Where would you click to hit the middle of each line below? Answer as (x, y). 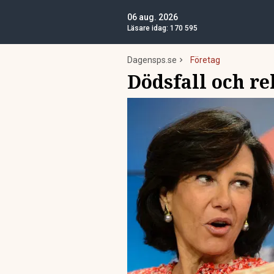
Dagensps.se (152, 60)
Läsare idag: (149, 28)
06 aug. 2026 (153, 17)
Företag (205, 60)
